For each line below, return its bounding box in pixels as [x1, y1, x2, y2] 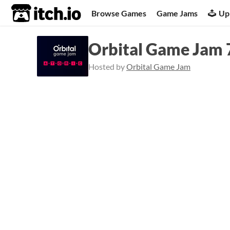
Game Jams [157, 8, 198, 18]
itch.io [11, 3, 56, 24]
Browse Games [91, 8, 147, 18]
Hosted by [88, 62, 126, 71]
